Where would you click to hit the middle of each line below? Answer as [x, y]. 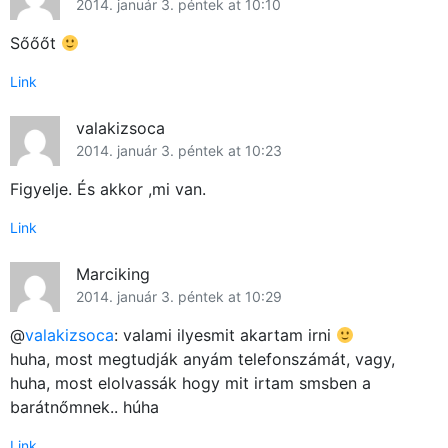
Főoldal [312, 375]
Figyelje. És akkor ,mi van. [108, 189]
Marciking [113, 274]
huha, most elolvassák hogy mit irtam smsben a [190, 383]
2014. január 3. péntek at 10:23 [179, 151]
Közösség [312, 423]
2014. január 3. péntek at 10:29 [179, 297]
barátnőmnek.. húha [84, 407]
